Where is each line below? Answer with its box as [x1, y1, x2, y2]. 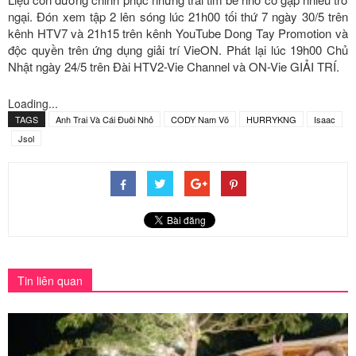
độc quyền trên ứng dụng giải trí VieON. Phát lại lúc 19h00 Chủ [8, 41, 348, 59]
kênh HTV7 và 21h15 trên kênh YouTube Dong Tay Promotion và [8, 25, 348, 42]
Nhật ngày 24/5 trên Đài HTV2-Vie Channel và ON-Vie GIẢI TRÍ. [8, 58, 339, 75]
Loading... [8, 95, 58, 112]
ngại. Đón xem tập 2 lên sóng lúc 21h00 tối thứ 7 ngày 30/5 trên [8, 8, 348, 25]
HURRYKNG [246, 113, 296, 126]
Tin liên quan [17, 273, 83, 289]
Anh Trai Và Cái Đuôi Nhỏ [56, 113, 153, 126]
